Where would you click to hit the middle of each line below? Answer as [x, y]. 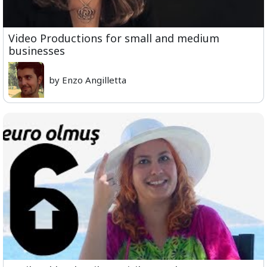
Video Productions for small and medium [114, 38]
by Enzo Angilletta [88, 80]
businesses [37, 51]
